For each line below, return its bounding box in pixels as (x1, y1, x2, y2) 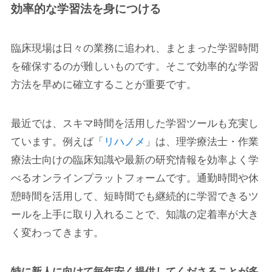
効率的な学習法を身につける (10, 2, 161, 15)
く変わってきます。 (10, 227, 104, 239)
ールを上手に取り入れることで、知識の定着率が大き (10, 209, 259, 221)
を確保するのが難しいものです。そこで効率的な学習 (10, 61, 259, 73)
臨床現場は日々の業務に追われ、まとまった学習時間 (10, 42, 259, 55)
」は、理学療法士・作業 (144, 136, 259, 148)
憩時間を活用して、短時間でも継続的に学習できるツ (10, 191, 259, 203)
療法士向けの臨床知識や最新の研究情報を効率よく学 (10, 154, 259, 166)
